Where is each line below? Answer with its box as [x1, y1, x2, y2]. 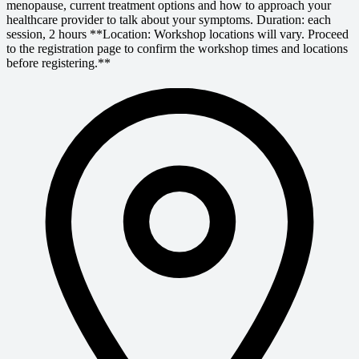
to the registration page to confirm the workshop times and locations [6, 42, 348, 56]
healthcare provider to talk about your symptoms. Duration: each [6, 13, 331, 27]
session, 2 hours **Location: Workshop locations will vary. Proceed [6, 27, 349, 42]
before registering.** [6, 56, 111, 71]
